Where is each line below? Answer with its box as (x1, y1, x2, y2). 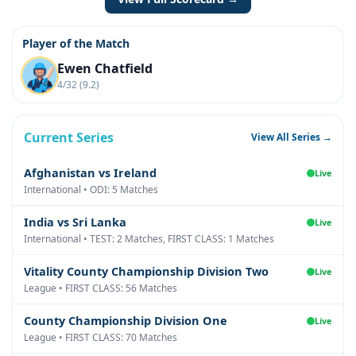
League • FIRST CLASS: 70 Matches (24, 331, 177, 344)
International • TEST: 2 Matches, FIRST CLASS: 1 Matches (24, 232, 274, 246)
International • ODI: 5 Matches (24, 183, 158, 196)
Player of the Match (22, 36, 130, 51)
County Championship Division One (24, 312, 227, 328)
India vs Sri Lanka (24, 214, 126, 230)
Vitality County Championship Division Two (24, 263, 269, 279)
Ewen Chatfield (57, 60, 153, 77)
